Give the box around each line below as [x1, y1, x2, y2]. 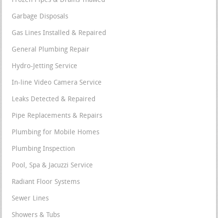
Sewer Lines [12, 195, 49, 203]
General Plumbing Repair [12, 46, 90, 54]
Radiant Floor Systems [12, 179, 80, 186]
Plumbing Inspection [12, 145, 75, 153]
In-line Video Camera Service [12, 79, 102, 87]
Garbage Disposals [12, 13, 69, 21]
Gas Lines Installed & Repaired [12, 30, 107, 37]
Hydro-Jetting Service [12, 63, 78, 71]
